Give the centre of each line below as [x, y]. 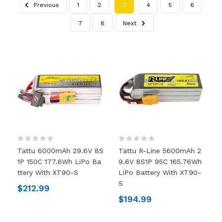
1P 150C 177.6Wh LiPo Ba [59, 161]
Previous [46, 5]
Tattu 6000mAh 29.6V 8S [60, 150]
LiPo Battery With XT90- [160, 172]
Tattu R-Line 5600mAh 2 [160, 150]
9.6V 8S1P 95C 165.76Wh [160, 161]
